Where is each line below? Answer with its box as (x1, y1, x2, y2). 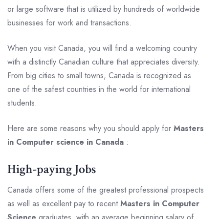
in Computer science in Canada (7, 136, 126, 148)
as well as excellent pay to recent (7, 197, 120, 209)
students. (7, 97, 37, 109)
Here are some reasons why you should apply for (7, 122, 171, 134)
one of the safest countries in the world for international (7, 83, 191, 95)
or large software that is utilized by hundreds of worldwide (7, 3, 200, 15)
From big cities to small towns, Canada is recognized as (7, 69, 191, 81)
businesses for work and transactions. (7, 17, 134, 28)
